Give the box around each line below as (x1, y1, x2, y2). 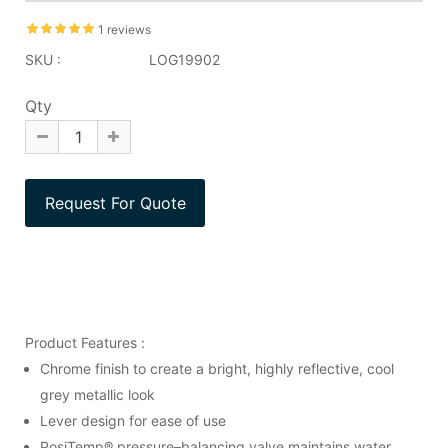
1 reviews (98, 21, 151, 37)
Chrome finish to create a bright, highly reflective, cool (40, 359, 394, 377)
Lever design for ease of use (40, 411, 226, 429)
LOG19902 (145, 50, 220, 68)
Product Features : (25, 333, 145, 351)
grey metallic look (40, 385, 155, 403)
